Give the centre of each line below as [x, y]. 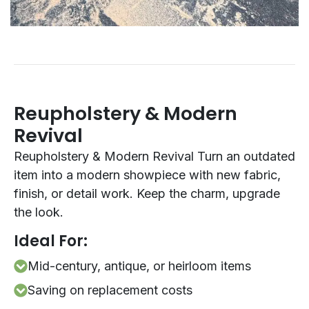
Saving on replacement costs [110, 290]
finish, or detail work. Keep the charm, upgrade [147, 194]
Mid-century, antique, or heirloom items [139, 266]
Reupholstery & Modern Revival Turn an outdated [154, 157]
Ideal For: [51, 241]
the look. [39, 212]
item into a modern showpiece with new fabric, [147, 175]
